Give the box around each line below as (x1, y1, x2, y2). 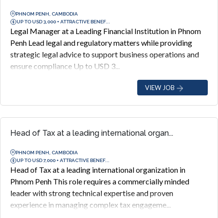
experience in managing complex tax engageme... (10, 200, 171, 209)
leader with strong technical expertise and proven (10, 188, 173, 198)
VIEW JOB (145, 83, 175, 91)
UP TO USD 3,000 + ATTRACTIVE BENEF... (17, 18, 110, 24)
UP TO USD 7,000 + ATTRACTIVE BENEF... (17, 157, 109, 163)
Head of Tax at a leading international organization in (10, 165, 185, 174)
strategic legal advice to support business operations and (10, 50, 199, 59)
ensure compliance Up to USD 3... (10, 61, 120, 71)
